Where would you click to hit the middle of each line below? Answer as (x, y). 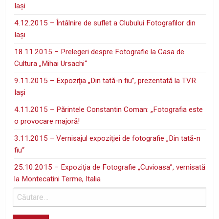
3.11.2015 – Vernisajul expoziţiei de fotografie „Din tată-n (108, 139)
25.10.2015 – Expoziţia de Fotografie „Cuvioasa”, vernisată (110, 167)
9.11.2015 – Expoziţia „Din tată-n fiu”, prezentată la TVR (105, 81)
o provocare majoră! (47, 121)
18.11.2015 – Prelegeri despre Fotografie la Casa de (99, 52)
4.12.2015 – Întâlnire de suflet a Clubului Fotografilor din (105, 23)
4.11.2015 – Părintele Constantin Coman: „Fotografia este (109, 110)
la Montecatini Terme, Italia (58, 179)
